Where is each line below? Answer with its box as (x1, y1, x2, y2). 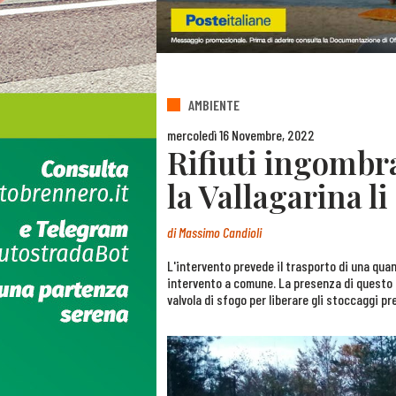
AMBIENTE (188, 96, 240, 114)
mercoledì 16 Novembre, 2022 (167, 126, 315, 143)
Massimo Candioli (179, 224, 262, 241)
